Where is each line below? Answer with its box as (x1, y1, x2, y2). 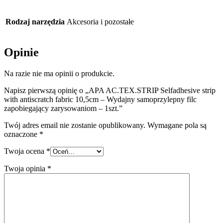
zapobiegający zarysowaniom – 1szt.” (4, 104, 122, 113)
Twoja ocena (4, 147, 46, 156)
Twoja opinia (4, 164, 47, 173)
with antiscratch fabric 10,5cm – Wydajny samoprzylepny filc (4, 95, 197, 104)
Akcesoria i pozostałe (67, 17, 134, 26)
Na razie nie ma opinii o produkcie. (4, 69, 114, 78)
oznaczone (4, 130, 39, 139)
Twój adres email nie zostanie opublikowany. (4, 121, 145, 130)
